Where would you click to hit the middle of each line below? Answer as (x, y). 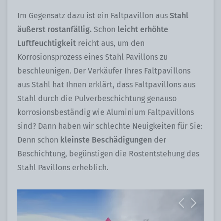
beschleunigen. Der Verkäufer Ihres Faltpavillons (104, 71)
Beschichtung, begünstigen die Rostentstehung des (108, 154)
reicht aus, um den (111, 43)
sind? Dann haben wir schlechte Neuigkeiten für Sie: (110, 126)
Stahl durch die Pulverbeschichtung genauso (97, 98)
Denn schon (39, 140)
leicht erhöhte (143, 29)
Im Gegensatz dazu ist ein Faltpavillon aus (93, 16)
